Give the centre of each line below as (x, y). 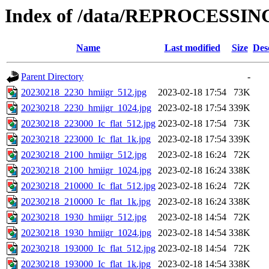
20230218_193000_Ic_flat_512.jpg (88, 249)
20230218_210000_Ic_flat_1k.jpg (86, 202)
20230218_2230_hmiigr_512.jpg (84, 92)
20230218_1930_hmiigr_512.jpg (84, 217)
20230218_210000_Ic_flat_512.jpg (88, 186)
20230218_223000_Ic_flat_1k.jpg (86, 139)
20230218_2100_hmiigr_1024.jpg (86, 171)
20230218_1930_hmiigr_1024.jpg (86, 233)
